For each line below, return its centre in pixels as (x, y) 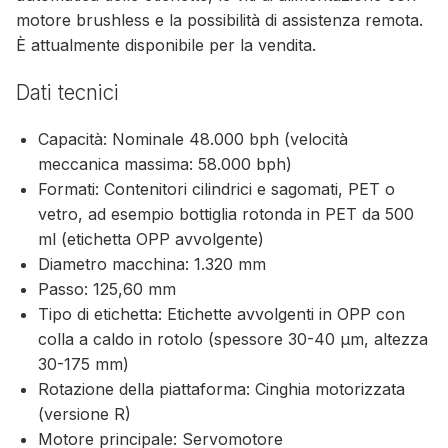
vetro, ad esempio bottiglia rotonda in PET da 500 (226, 214)
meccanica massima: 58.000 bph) (165, 164)
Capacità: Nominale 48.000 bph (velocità (193, 139)
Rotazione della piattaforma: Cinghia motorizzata (222, 389)
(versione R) (85, 414)
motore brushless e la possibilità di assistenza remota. (219, 20)
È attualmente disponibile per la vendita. (166, 45)
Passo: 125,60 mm (107, 289)
